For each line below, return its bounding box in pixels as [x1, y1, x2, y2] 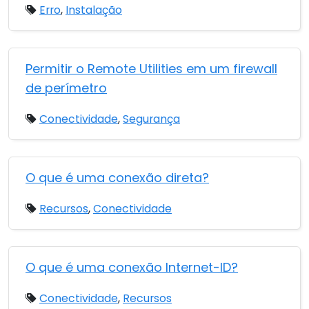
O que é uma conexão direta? [26, 169, 209, 186]
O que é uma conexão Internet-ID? [26, 259, 238, 276]
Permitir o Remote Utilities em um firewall [26, 60, 277, 77]
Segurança [123, 111, 180, 127]
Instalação [66, 2, 122, 18]
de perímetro [26, 79, 107, 97]
